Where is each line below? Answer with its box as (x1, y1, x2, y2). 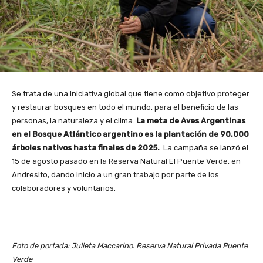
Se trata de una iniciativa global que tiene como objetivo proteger (12, 89, 249, 98)
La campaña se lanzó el (161, 143, 248, 152)
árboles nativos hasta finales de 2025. (12, 143, 161, 152)
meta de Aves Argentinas (147, 116, 245, 125)
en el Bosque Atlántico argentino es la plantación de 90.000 (12, 129, 249, 139)
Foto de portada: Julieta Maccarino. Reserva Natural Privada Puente (12, 241, 248, 250)
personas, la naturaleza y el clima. (12, 116, 136, 125)
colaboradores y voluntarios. (12, 183, 116, 193)
